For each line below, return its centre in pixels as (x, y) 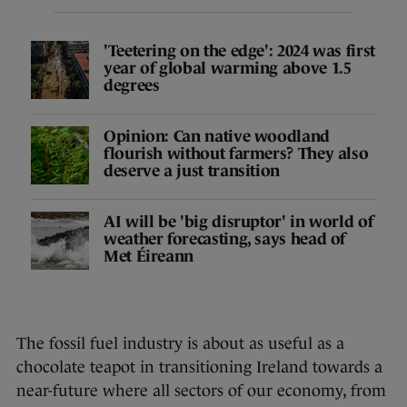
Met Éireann (149, 256)
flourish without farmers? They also (236, 153)
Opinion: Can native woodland (217, 136)
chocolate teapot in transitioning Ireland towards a (199, 367)
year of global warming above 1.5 (228, 68)
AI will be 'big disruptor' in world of (238, 221)
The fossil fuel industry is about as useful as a (180, 344)
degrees (132, 85)
